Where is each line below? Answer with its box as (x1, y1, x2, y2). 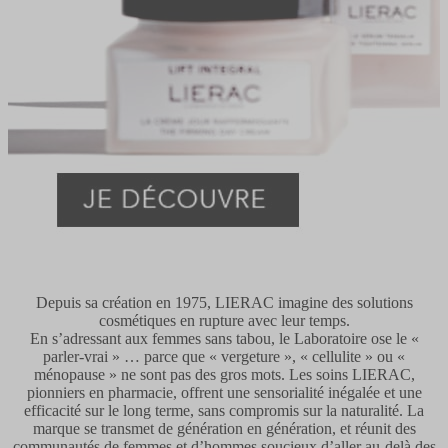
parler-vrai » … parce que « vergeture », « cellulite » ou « (43, 347, 405, 365)
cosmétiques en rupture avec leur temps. (98, 311, 350, 329)
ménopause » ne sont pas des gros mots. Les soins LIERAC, (33, 365, 415, 383)
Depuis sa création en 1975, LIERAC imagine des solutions (35, 293, 413, 311)
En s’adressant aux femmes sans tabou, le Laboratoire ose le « (29, 329, 419, 347)
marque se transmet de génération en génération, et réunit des (32, 419, 416, 437)
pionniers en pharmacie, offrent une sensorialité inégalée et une (26, 383, 422, 401)
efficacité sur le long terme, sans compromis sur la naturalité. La (24, 401, 424, 419)
